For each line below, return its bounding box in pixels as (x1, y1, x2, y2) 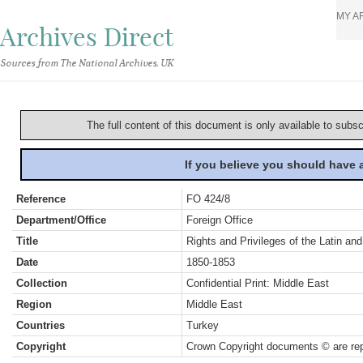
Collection (16, 277, 67, 289)
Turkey (186, 319, 219, 331)
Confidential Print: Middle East (186, 277, 329, 289)
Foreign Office (186, 214, 253, 226)
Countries (16, 319, 65, 331)
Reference (16, 193, 66, 205)
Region (16, 298, 52, 310)
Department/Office (16, 214, 106, 226)
